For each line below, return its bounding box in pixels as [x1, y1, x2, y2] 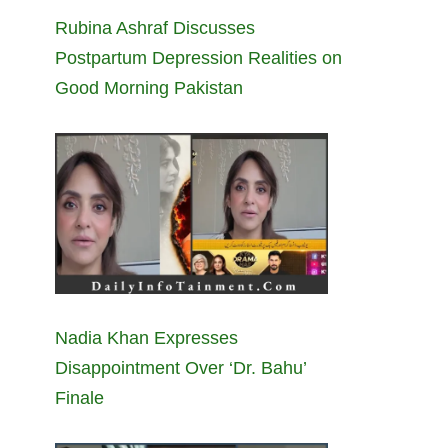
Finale [55, 387, 104, 408]
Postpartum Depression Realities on [55, 47, 342, 68]
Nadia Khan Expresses [55, 327, 238, 348]
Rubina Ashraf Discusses [55, 17, 255, 38]
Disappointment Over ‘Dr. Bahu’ [55, 357, 306, 378]
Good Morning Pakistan [55, 77, 243, 98]
